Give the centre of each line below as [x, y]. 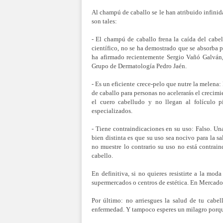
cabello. [102, 156]
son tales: [104, 21]
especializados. [112, 111]
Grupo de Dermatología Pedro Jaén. [139, 66]
